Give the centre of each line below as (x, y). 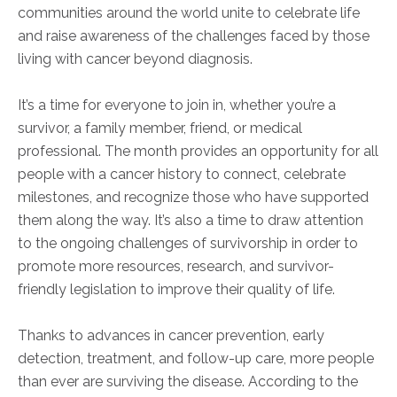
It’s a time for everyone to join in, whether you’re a (177, 105)
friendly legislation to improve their (132, 290)
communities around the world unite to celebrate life (189, 13)
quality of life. (291, 290)
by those (339, 36)
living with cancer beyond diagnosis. (135, 59)
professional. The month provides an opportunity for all (198, 152)
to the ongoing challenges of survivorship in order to (188, 244)
